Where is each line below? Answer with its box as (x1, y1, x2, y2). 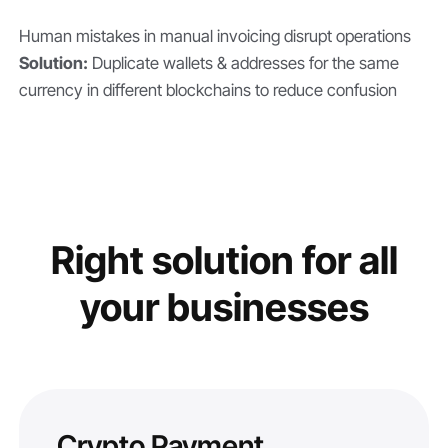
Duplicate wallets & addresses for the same (88, 52, 400, 73)
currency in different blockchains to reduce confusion (19, 79, 398, 100)
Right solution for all (50, 237, 398, 284)
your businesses (79, 284, 369, 331)
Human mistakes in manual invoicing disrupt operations (19, 25, 412, 46)
